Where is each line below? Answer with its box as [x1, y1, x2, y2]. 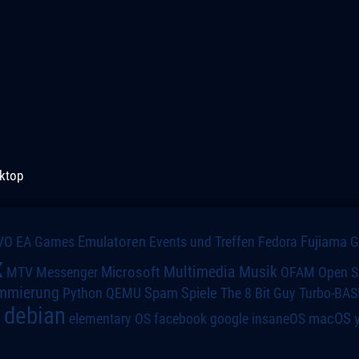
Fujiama [301, 232, 348, 251]
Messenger [35, 264, 98, 280]
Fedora [258, 232, 298, 250]
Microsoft [100, 262, 160, 281]
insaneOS [251, 310, 305, 327]
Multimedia [163, 261, 236, 281]
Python [63, 284, 103, 301]
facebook [153, 310, 207, 327]
